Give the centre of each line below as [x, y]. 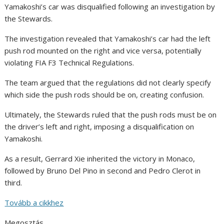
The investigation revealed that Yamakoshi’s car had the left [108, 39]
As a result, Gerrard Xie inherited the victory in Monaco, [100, 159]
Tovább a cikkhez [34, 203]
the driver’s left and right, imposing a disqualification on [99, 127]
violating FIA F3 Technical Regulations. [69, 63]
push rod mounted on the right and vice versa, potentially [103, 51]
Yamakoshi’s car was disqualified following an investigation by [110, 7]
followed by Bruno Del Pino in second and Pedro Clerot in [103, 171]
